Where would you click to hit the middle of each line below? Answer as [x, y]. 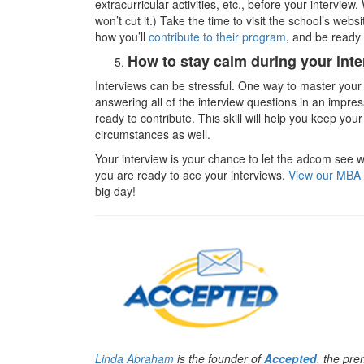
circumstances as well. [153, 134]
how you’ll [122, 37]
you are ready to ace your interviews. [192, 175]
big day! [115, 191]
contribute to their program [217, 37]
